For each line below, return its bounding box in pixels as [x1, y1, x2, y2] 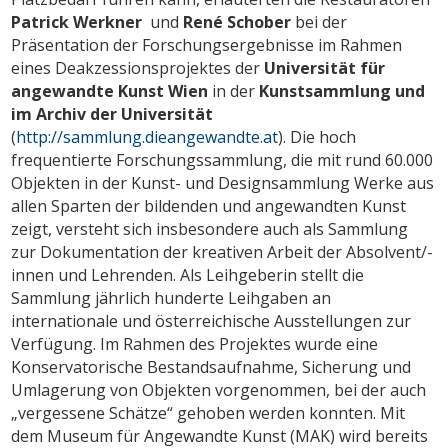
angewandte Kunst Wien [11, 79, 209, 102]
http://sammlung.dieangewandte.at [16, 125, 279, 148]
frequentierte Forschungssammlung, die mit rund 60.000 [11, 148, 434, 171]
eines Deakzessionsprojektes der [11, 56, 265, 79]
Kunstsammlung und [259, 79, 426, 102]
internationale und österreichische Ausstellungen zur [11, 309, 412, 332]
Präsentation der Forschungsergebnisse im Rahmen [11, 33, 403, 56]
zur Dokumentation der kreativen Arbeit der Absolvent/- [11, 240, 434, 263]
